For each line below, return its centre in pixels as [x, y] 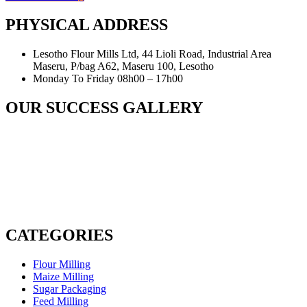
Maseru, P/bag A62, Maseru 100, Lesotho [123, 66]
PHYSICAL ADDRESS [87, 24]
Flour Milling [62, 265]
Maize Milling [63, 277]
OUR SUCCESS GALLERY [104, 107]
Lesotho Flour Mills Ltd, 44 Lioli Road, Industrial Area [152, 53]
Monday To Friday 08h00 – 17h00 [108, 78]
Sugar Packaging [70, 289]
